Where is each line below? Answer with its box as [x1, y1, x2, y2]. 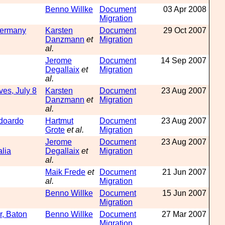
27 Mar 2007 [162, 210, 206, 218]
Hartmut [45, 117, 73, 125]
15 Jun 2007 [162, 189, 206, 197]
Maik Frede [45, 168, 85, 176]
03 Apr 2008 [163, 5, 206, 14]
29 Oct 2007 [163, 26, 206, 35]
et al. [67, 126, 84, 134]
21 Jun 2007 [162, 168, 206, 176]
